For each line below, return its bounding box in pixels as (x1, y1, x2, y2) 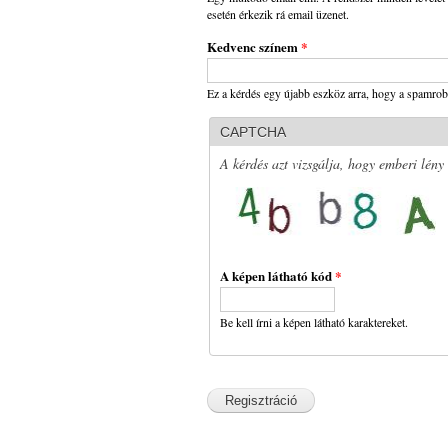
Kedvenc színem (207, 37, 301, 57)
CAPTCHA (220, 124, 286, 141)
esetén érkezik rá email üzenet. (207, 6, 349, 23)
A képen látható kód (220, 266, 335, 286)
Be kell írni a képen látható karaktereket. (220, 314, 408, 331)
